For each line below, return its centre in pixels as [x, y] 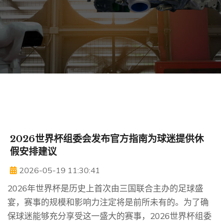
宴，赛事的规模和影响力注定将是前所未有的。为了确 [108, 202]
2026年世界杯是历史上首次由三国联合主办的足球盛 [105, 188]
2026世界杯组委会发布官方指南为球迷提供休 [107, 139]
